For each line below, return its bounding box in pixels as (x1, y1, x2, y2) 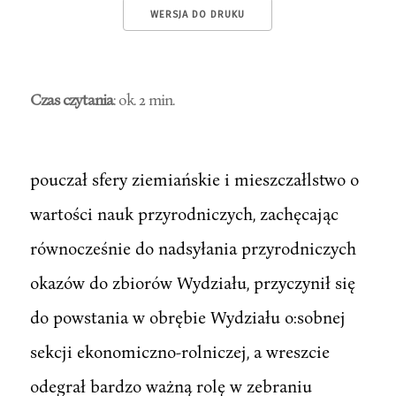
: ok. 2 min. (112, 88, 174, 109)
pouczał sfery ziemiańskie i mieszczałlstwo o (29, 168, 359, 189)
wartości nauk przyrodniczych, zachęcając (29, 202, 339, 224)
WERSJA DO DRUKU (150, 9, 246, 20)
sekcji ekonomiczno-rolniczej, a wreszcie (29, 340, 330, 362)
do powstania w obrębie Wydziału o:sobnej (29, 306, 346, 327)
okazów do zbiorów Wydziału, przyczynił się (29, 271, 355, 293)
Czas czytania (29, 88, 113, 109)
